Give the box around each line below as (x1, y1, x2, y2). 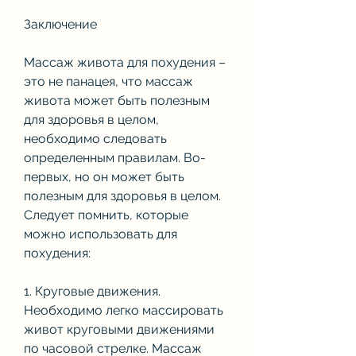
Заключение (24, 16, 97, 32)
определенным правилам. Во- (24, 149, 206, 165)
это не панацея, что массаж (24, 73, 193, 89)
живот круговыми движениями (24, 321, 215, 337)
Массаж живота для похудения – (24, 54, 226, 70)
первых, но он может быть (24, 168, 184, 184)
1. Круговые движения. (24, 283, 161, 299)
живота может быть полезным (24, 92, 210, 108)
